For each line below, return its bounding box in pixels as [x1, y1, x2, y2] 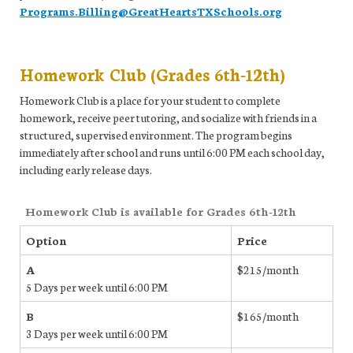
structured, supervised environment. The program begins [20, 126, 292, 143]
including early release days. [20, 161, 152, 177]
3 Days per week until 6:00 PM [26, 325, 168, 341]
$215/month [237, 261, 299, 277]
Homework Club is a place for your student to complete [20, 91, 281, 108]
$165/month [237, 307, 299, 324]
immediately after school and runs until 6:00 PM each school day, [20, 143, 325, 160]
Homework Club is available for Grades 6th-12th [25, 203, 296, 219]
